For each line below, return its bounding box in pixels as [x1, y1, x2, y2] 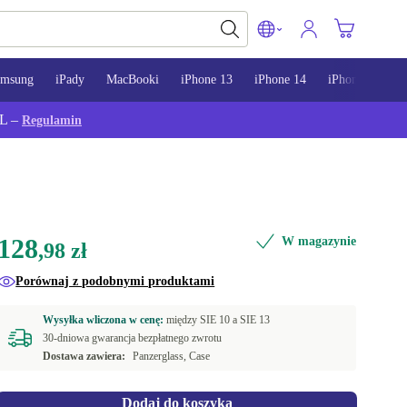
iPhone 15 [328, 73, 380, 86]
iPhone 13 [181, 73, 233, 86]
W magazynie [281, 234, 356, 248]
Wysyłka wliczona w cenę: [43, 313, 167, 326]
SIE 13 [240, 313, 271, 326]
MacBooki [106, 73, 159, 86]
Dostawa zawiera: [43, 350, 126, 362]
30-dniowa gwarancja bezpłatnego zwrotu [43, 332, 223, 344]
